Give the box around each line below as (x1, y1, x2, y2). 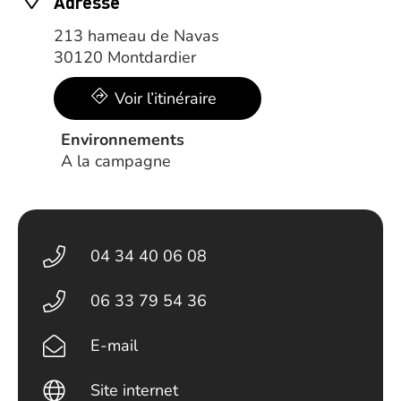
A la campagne (61, 150, 171, 172)
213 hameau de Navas (54, 25, 219, 47)
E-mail (90, 335, 139, 356)
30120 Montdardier (54, 47, 196, 68)
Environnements (61, 129, 184, 150)
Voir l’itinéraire (115, 88, 217, 109)
